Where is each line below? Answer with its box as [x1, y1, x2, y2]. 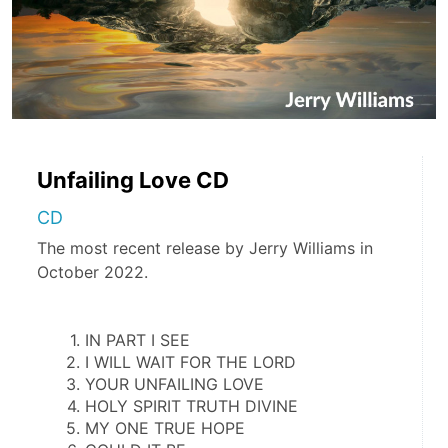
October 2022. [37, 262, 153, 282]
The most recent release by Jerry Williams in [37, 238, 373, 258]
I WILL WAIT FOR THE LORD [84, 352, 296, 372]
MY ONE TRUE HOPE [84, 418, 245, 438]
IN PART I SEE [84, 330, 190, 350]
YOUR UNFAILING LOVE [84, 374, 264, 394]
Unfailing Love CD [37, 167, 229, 193]
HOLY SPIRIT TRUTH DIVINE [84, 396, 298, 416]
